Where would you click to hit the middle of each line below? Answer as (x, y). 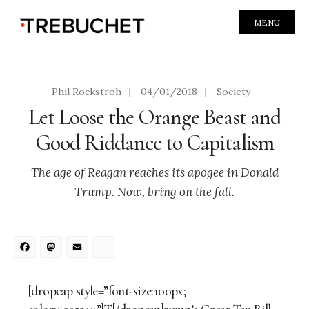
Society (233, 91)
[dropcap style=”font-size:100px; (107, 291)
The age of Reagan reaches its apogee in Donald (154, 172)
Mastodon (118, 251)
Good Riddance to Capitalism (154, 142)
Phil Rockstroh (87, 91)
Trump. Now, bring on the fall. (154, 191)
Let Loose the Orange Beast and (154, 117)
